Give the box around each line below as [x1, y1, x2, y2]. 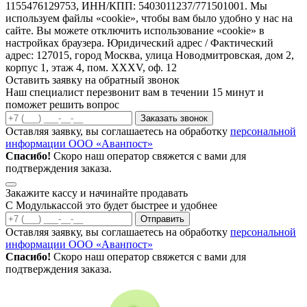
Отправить [140, 214, 184, 225]
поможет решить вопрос [5, 99, 119, 111]
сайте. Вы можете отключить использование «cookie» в [5, 25, 265, 37]
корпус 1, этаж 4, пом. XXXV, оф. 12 [5, 62, 177, 74]
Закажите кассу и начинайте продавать [5, 187, 188, 199]
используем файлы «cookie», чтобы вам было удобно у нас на [5, 12, 293, 25]
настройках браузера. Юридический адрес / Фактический [5, 37, 273, 49]
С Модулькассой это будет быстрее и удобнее [5, 199, 217, 212]
